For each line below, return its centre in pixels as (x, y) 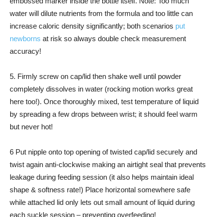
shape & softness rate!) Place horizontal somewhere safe (100, 190)
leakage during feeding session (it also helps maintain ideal (102, 177)
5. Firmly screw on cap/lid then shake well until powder (95, 76)
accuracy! (25, 51)
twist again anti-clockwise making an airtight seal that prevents (108, 164)
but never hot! (31, 127)
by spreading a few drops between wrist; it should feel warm (104, 114)
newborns (25, 39)
